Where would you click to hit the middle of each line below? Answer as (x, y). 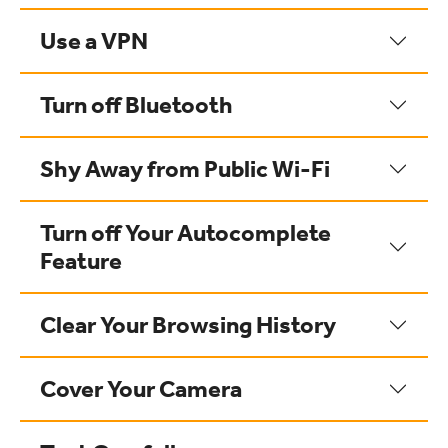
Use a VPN (94, 41)
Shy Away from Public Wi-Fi (185, 169)
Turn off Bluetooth (136, 105)
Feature (81, 261)
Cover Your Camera (141, 389)
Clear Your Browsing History (188, 325)
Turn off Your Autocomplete (185, 233)
